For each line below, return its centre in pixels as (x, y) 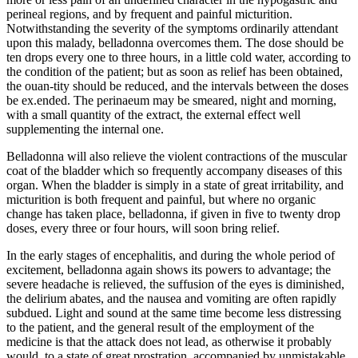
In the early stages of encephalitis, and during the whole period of (171, 255)
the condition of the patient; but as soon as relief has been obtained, (175, 71)
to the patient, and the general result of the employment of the (160, 327)
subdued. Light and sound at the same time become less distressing (174, 312)
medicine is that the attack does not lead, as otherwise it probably (169, 341)
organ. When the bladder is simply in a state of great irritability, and (175, 185)
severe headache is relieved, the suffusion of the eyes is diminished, (175, 284)
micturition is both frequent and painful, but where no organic (161, 199)
